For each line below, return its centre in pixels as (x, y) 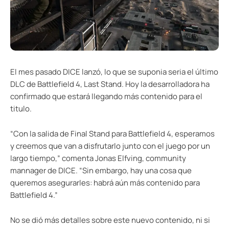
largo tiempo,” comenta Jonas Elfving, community (98, 158)
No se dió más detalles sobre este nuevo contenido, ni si (110, 220)
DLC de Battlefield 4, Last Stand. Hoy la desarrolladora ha (110, 84)
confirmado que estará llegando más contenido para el (106, 96)
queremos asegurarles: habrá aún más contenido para (105, 182)
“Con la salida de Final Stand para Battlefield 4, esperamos (112, 133)
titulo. (21, 108)
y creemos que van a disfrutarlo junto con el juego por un (110, 146)
